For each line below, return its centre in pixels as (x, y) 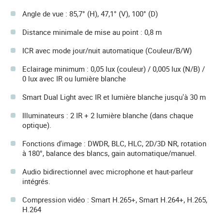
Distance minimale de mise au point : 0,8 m (92, 32)
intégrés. (36, 181)
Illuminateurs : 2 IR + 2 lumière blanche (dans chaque (108, 116)
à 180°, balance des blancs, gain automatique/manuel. (109, 153)
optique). (37, 125)
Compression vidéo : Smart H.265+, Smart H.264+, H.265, (115, 200)
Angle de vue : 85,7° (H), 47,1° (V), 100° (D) (90, 14)
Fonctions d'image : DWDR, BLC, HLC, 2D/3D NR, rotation (114, 144)
